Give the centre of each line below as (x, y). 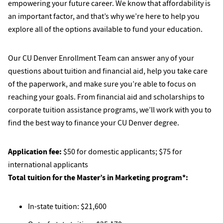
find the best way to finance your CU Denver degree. (94, 122)
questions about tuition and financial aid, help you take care (108, 71)
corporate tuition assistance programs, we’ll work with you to (110, 110)
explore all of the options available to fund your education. (105, 29)
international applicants (48, 164)
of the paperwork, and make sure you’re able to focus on (102, 84)
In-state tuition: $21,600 (67, 206)
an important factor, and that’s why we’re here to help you (104, 16)
